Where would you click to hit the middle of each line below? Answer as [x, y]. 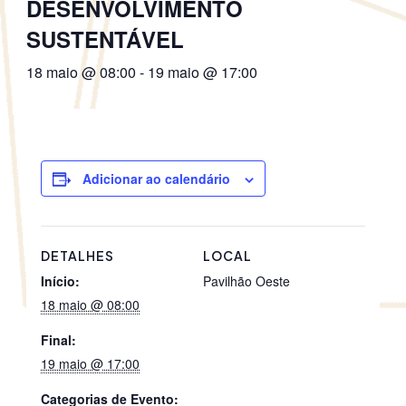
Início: [61, 281]
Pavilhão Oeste [246, 281]
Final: [59, 340]
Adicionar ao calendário [157, 179]
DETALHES [78, 256]
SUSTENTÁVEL [105, 39]
